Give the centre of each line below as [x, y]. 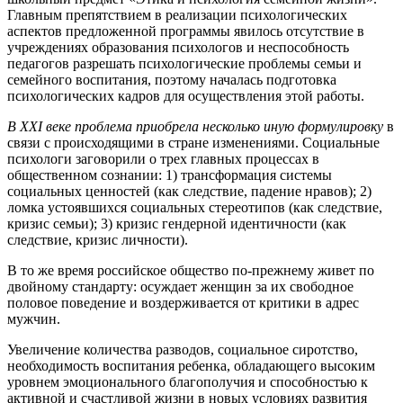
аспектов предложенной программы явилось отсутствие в [186, 31]
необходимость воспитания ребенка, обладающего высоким [191, 365]
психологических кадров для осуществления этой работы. [186, 95]
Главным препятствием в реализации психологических [177, 14]
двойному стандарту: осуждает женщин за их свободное [180, 286]
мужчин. [34, 318]
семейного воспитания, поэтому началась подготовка [172, 79]
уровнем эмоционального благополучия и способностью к [188, 381]
